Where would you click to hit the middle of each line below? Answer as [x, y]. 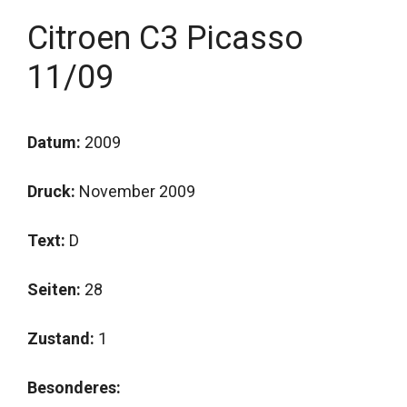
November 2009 [135, 191]
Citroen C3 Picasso [165, 38]
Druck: [51, 191]
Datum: [54, 142]
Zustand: [61, 338]
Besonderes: [76, 387]
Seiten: [54, 289]
